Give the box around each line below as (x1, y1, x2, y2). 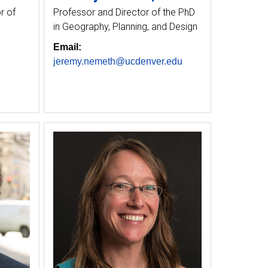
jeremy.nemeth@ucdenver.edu (53, 56, 182, 67)
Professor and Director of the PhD (53, 7, 195, 19)
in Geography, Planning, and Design (53, 21, 197, 33)
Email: (53, 42, 81, 53)
